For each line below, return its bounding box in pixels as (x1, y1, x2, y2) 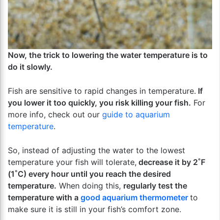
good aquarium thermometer (81, 192, 188, 202)
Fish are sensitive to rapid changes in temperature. (8, 86, 196, 96)
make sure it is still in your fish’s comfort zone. (8, 204, 181, 214)
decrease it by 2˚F (137, 157, 205, 167)
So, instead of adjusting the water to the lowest (8, 145, 185, 155)
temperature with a (8, 192, 81, 202)
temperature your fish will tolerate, (8, 157, 137, 167)
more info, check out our (8, 110, 102, 119)
